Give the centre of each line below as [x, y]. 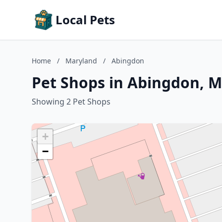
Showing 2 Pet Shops [71, 102]
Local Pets [85, 20]
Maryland [81, 61]
